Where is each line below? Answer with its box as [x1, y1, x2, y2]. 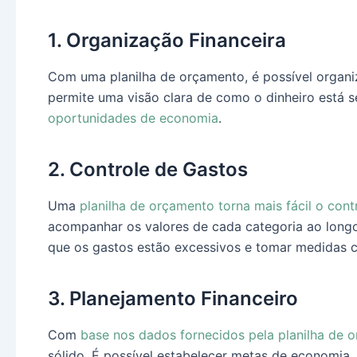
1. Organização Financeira [48, 28, 286, 52]
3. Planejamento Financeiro [48, 286, 298, 310]
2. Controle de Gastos [48, 157, 248, 181]
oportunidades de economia [48, 109, 218, 126]
